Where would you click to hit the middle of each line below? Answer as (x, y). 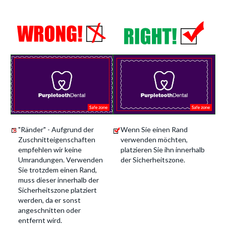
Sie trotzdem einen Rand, (58, 170)
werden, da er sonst (49, 200)
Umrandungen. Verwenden (61, 160)
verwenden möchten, (154, 139)
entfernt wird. (40, 220)
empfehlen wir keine (50, 150)
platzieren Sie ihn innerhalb (163, 150)
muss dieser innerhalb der (59, 180)
